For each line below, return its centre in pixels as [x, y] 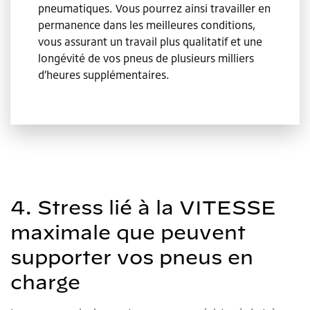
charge [45, 282]
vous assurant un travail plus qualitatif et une [150, 41]
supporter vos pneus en [132, 257]
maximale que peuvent [128, 232]
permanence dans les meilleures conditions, [147, 25]
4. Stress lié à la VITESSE [143, 207]
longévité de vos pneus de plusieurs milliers [146, 58]
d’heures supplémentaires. [104, 74]
